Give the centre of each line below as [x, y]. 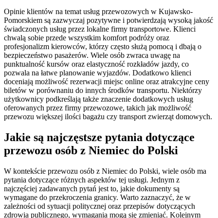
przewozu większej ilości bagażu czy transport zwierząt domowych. [108, 117]
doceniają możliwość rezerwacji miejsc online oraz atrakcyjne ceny [107, 82]
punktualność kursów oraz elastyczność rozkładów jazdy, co [96, 64]
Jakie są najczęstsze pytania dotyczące [99, 137]
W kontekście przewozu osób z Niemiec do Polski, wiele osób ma [105, 171]
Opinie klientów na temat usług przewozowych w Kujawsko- [98, 12]
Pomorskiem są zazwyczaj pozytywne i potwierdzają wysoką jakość [109, 20]
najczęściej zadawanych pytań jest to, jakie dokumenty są [92, 188]
